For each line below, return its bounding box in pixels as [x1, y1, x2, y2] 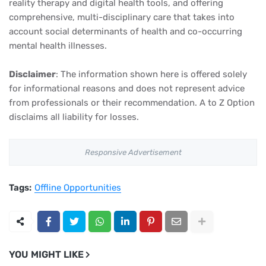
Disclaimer [9, 69, 56, 80]
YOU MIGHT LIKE [9, 249, 84, 260]
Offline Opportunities [34, 182, 121, 193]
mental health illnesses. [9, 40, 107, 51]
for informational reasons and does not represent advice [9, 83, 245, 94]
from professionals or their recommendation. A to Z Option [9, 97, 255, 108]
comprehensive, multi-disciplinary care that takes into [9, 12, 235, 23]
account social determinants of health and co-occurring [9, 26, 242, 37]
